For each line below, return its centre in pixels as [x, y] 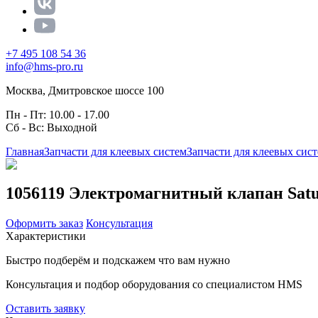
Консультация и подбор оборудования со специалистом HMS [154, 284]
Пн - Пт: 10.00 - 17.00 [57, 115]
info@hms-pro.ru [44, 66]
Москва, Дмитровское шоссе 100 [85, 91]
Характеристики [46, 236]
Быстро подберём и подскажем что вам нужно [118, 260]
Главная [25, 152]
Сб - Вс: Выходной [51, 127]
